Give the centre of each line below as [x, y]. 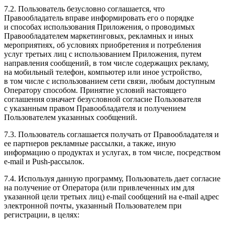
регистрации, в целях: [42, 214]
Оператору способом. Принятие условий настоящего [95, 90]
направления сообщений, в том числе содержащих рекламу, [106, 63]
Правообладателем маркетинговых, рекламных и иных [99, 36]
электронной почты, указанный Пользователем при [93, 205]
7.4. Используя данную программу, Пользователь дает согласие [112, 178]
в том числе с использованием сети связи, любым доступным [109, 81]
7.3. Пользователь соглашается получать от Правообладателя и [111, 134]
